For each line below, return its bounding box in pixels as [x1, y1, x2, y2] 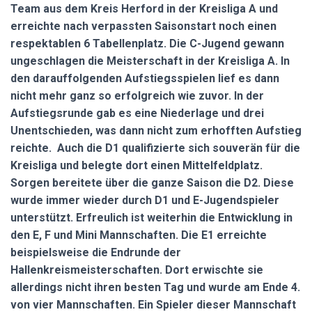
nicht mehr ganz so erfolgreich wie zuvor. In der [10, 89, 264, 102]
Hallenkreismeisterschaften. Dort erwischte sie [10, 263, 263, 276]
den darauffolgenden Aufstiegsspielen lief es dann [10, 72, 279, 85]
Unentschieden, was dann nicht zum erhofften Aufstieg [10, 124, 302, 137]
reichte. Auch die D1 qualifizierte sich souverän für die [10, 141, 300, 155]
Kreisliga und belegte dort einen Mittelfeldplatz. [10, 159, 263, 172]
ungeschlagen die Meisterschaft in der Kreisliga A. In [10, 54, 290, 68]
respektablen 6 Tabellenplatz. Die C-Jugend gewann [10, 37, 284, 50]
